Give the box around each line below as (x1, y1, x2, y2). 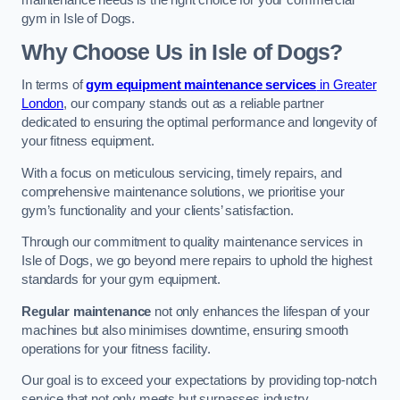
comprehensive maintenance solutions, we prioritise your (21, 184, 346, 199)
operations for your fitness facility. (21, 341, 211, 356)
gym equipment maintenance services (86, 78, 317, 93)
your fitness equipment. (21, 134, 154, 149)
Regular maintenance (21, 304, 152, 319)
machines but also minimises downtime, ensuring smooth (21, 322, 349, 337)
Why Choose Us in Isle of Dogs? (21, 39, 343, 64)
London (21, 96, 64, 112)
